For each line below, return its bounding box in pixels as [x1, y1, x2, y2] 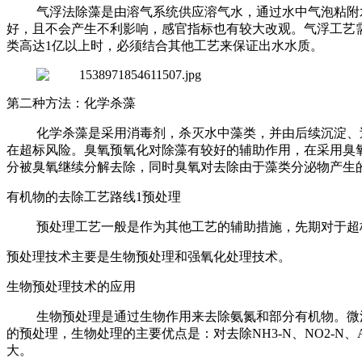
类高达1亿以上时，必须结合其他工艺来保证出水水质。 [6, 38, 323, 53]
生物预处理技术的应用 [6, 279, 136, 293]
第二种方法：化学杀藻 [6, 95, 136, 110]
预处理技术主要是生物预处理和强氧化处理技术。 [6, 249, 291, 263]
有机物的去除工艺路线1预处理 [6, 189, 181, 204]
